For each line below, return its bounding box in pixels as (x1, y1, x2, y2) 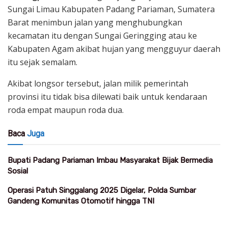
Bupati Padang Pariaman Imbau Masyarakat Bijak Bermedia (8, 155, 213, 165)
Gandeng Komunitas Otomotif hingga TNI (8, 196, 154, 206)
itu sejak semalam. (8, 56, 77, 68)
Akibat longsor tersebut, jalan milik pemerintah (8, 77, 188, 89)
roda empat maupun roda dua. (8, 104, 124, 116)
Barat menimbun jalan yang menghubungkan (8, 16, 182, 28)
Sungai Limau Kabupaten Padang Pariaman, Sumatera (8, 3, 215, 15)
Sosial (8, 166, 28, 176)
